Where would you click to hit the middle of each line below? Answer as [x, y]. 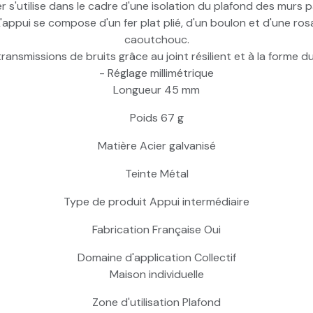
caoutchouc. [156, 39]
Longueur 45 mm [156, 89]
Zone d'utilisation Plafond [156, 302]
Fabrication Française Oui [156, 229]
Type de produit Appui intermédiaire [156, 201]
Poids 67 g [156, 117]
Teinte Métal [156, 173]
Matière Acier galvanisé [156, 145]
